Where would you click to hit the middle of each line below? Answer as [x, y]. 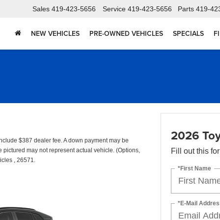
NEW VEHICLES [55, 34]
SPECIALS [188, 34]
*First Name [194, 168]
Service [114, 9]
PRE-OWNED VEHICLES [126, 34]
